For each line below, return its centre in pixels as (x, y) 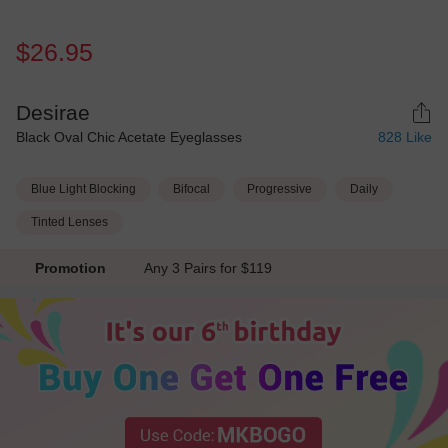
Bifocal (192, 189)
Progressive (280, 189)
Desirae (53, 113)
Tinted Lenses (69, 221)
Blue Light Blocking (83, 189)
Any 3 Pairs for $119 (212, 267)
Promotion (70, 267)
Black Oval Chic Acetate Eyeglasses (129, 137)
